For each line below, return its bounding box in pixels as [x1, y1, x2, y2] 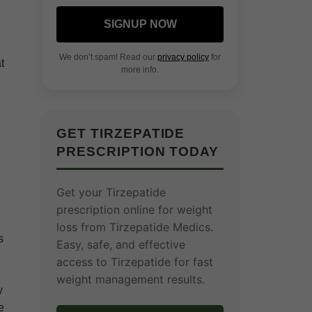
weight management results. [56, 272, 205, 286]
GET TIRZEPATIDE [56, 126, 185, 141]
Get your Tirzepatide [56, 185, 166, 199]
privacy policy [157, 52, 209, 62]
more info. [121, 65, 159, 75]
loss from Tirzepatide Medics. [56, 220, 213, 234]
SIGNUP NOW [103, 18, 177, 30]
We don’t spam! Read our [59, 52, 157, 62]
